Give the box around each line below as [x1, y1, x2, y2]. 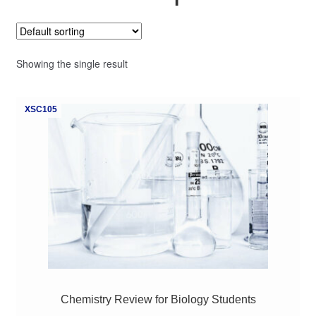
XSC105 [24, 104, 57, 114]
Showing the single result [16, 56, 128, 71]
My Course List [16, 11, 91, 23]
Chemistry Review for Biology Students [60, 293, 256, 306]
